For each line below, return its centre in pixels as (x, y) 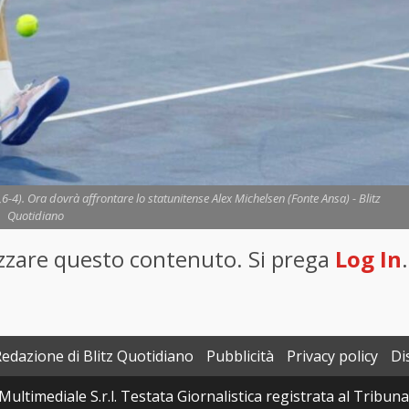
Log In (368, 259)
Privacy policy (332, 357)
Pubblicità (240, 357)
